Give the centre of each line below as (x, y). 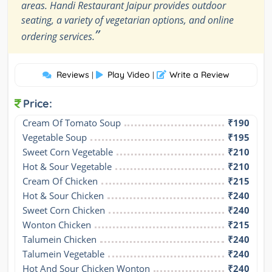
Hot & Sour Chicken (63, 196)
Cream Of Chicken (60, 181)
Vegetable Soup (55, 138)
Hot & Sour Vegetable (67, 167)
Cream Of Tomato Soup (72, 123)
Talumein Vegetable (63, 254)
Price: (38, 104)
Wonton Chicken (57, 225)
